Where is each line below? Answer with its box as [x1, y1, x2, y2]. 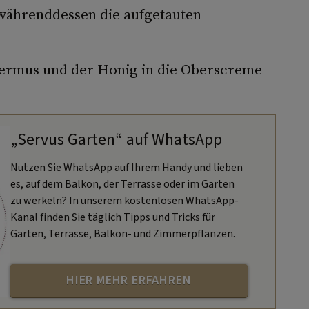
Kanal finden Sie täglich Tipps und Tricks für [10, 209, 215, 225]
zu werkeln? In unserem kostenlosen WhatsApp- [10, 192, 239, 208]
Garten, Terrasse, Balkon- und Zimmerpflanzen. [10, 226, 235, 241]
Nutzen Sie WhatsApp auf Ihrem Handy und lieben [10, 159, 243, 175]
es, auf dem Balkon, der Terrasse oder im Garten [10, 176, 235, 192]
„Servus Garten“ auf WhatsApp [10, 127, 222, 152]
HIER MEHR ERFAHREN [66, 272, 192, 290]
